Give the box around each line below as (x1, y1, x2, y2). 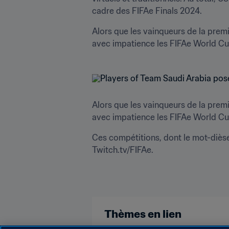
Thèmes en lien (104, 207, 181, 221)
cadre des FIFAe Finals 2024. (92, 5, 202, 16)
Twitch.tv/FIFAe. (92, 144, 153, 155)
